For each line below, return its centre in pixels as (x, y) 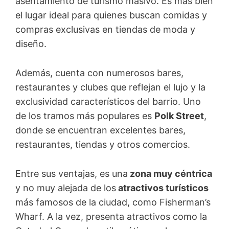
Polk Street (179, 116)
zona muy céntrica (170, 173)
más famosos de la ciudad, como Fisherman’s (113, 202)
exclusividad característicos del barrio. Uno (108, 101)
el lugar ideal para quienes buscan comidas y (111, 15)
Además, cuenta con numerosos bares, (99, 73)
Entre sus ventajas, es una (72, 173)
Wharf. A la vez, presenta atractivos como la (111, 216)
